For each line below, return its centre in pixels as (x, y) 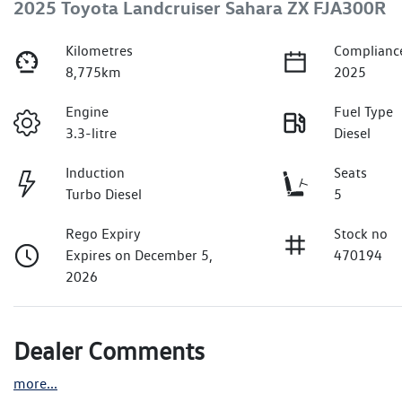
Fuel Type (364, 112)
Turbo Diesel (104, 195)
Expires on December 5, (140, 256)
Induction (96, 173)
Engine (87, 112)
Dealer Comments (109, 351)
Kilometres (100, 51)
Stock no (361, 234)
